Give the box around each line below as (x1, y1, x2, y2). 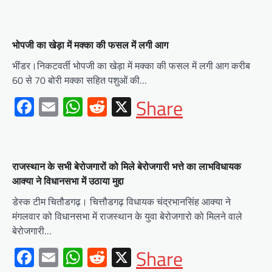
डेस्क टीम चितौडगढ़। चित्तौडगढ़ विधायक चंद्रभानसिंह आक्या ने (12, 194, 231, 209)
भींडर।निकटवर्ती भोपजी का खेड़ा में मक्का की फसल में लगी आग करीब (12, 58, 250, 73)
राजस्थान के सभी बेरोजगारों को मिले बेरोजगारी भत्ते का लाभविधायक (12, 160, 241, 172)
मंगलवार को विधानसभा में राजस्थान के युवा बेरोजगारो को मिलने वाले (12, 208, 242, 223)
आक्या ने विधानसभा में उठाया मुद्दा (12, 174, 124, 187)
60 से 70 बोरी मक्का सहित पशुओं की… (12, 72, 147, 87)
